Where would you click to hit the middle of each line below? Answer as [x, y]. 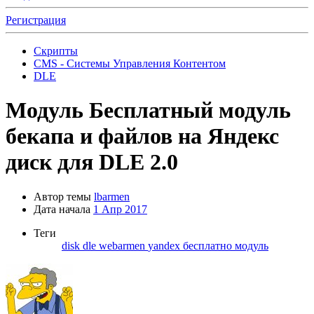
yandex [165, 245]
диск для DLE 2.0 [92, 162]
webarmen [123, 245]
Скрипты [56, 51]
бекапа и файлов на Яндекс [142, 136]
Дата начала [62, 209]
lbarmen [112, 196]
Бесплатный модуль [190, 110]
